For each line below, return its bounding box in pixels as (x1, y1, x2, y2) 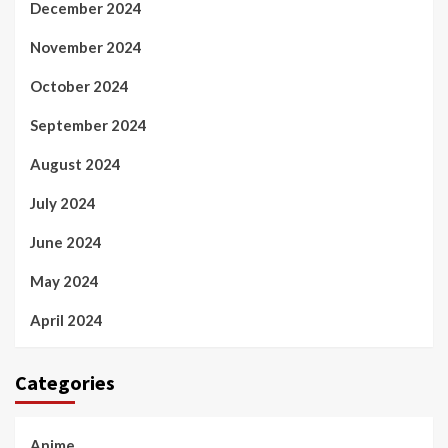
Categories (15, 370, 115, 396)
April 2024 (30, 311, 103, 330)
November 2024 (30, 38, 142, 57)
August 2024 (30, 155, 121, 174)
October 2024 (30, 77, 129, 96)
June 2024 (30, 233, 102, 252)
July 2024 (30, 194, 96, 213)
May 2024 (30, 272, 99, 291)
